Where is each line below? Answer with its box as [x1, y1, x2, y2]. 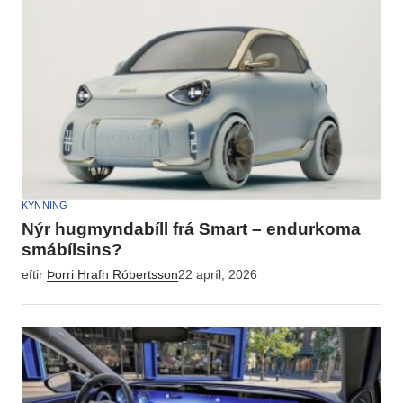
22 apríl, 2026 [178, 267, 257, 282]
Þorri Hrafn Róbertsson [47, 267, 178, 282]
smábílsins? [22, 239, 122, 259]
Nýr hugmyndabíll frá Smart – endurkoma [22, 219, 361, 238]
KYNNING [22, 199, 68, 210]
